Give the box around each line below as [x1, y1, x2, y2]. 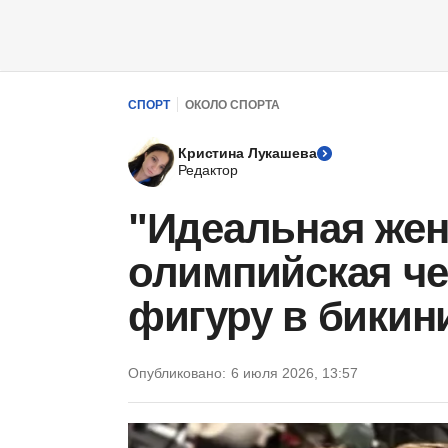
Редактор [178, 162, 238, 178]
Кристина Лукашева [178, 145, 317, 161]
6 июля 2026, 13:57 [231, 365, 358, 381]
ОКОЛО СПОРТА [185, 97, 280, 112]
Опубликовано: [128, 365, 226, 381]
